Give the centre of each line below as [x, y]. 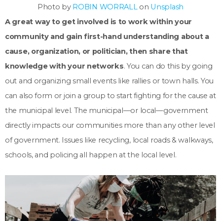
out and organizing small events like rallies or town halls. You [110, 81]
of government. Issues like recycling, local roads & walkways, [109, 140]
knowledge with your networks [64, 66]
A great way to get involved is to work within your [99, 22]
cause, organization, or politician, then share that [96, 52]
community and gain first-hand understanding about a [107, 37]
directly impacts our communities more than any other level [110, 126]
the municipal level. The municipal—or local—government [107, 111]
